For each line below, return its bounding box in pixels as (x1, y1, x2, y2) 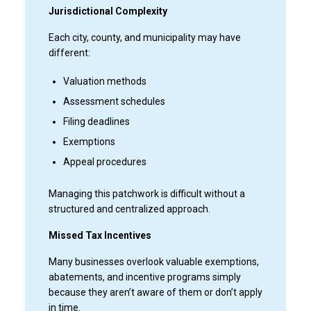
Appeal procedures (62, 155, 146, 167)
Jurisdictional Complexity (48, 5, 167, 17)
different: (48, 47, 90, 58)
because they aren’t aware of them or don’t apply (48, 286, 262, 298)
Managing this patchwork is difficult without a (48, 187, 245, 199)
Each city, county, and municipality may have (48, 31, 241, 43)
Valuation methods (62, 75, 146, 87)
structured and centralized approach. (48, 203, 210, 215)
